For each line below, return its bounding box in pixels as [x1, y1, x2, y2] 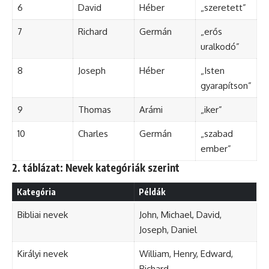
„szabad [200, 127, 233, 139]
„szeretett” [200, 1, 246, 13]
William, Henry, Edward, [139, 248, 233, 260]
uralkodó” [200, 40, 240, 52]
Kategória [17, 187, 56, 198]
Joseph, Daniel [139, 224, 197, 236]
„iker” [200, 103, 222, 115]
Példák [139, 187, 165, 198]
